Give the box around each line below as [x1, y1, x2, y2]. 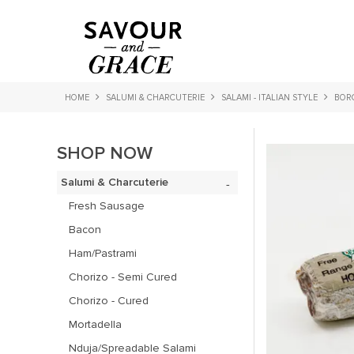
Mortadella [69, 318, 122, 331]
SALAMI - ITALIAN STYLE [221, 92, 318, 103]
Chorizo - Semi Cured [69, 270, 177, 284]
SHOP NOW [57, 142, 153, 164]
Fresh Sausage [69, 199, 145, 213]
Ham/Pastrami [69, 247, 137, 260]
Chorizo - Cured [69, 294, 149, 307]
